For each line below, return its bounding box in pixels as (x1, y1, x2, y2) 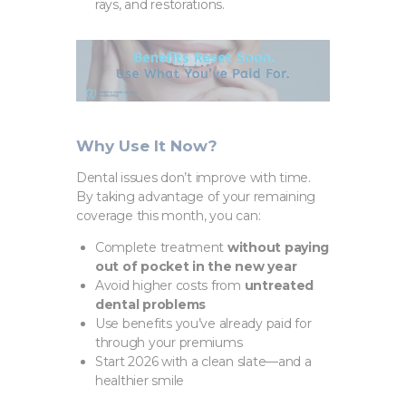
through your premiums (95, 334, 243, 352)
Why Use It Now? (76, 137, 217, 156)
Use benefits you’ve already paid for (95, 315, 312, 333)
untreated (244, 277, 314, 295)
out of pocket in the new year (95, 258, 297, 275)
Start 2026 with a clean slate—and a (95, 353, 312, 371)
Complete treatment (95, 239, 227, 256)
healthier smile (95, 372, 185, 390)
